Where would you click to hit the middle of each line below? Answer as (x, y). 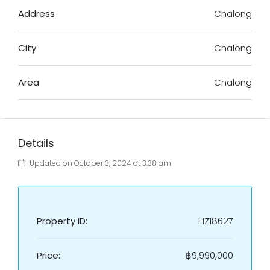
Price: (49, 255)
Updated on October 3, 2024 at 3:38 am (99, 163)
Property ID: (62, 221)
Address (36, 14)
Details (36, 143)
